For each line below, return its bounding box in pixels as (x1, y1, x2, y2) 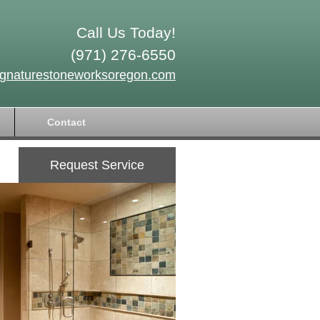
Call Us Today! (76, 24, 176, 41)
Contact (47, 116, 86, 128)
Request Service (50, 158, 144, 172)
